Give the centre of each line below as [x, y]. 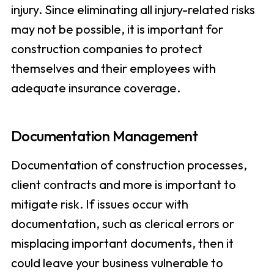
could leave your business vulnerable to [117, 263]
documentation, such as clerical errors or [122, 224]
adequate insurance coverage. [95, 88]
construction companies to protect [106, 49]
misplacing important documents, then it [122, 243]
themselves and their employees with [113, 68]
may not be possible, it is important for [117, 29]
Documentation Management [104, 136]
